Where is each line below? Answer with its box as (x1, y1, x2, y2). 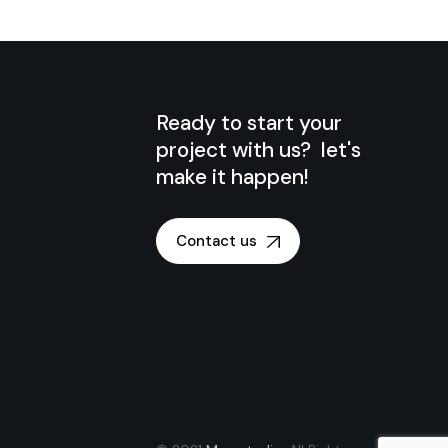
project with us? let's (156, 136, 362, 164)
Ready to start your (156, 109, 343, 137)
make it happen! (156, 163, 310, 191)
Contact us (176, 231, 258, 251)
